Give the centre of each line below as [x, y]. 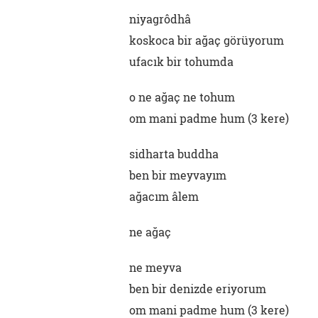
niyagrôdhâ [160, 19]
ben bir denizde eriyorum [198, 289]
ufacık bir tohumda [181, 61]
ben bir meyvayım [178, 175]
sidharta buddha [174, 154]
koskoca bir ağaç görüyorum [207, 40]
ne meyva [155, 267]
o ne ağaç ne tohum [182, 97]
